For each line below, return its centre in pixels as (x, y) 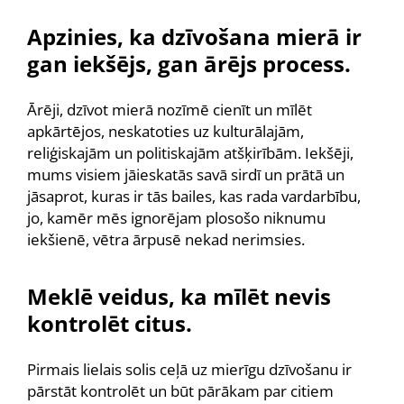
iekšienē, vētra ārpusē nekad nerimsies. (166, 239)
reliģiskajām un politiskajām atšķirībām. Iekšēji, (190, 153)
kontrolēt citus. (110, 323)
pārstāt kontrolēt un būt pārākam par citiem (180, 391)
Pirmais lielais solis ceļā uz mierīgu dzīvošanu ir (189, 369)
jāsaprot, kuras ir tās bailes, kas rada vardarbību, (194, 196)
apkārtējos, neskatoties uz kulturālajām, (165, 131)
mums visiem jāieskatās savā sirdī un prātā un (186, 174)
